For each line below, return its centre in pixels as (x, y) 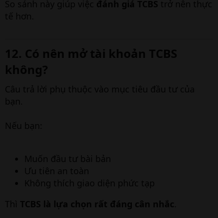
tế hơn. (19, 16)
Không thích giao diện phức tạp (90, 183)
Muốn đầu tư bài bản (68, 159)
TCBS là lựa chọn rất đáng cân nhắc (97, 204)
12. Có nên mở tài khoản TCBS (91, 53)
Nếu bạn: (24, 126)
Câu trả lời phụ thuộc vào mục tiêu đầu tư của (100, 89)
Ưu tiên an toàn (57, 171)
